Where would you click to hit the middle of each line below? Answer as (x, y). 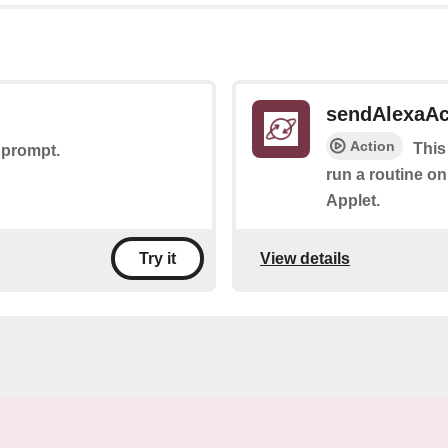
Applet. (353, 201)
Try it (157, 259)
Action (372, 146)
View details (305, 258)
